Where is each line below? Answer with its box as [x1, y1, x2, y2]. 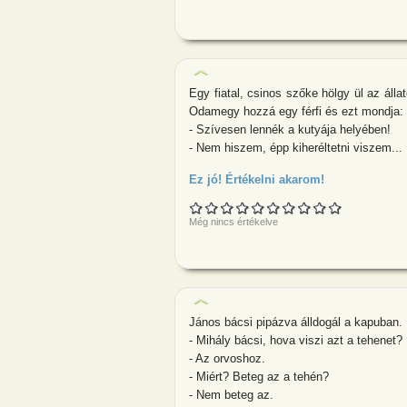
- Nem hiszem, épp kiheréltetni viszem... [189, 140, 402, 154]
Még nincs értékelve [189, 216, 278, 228]
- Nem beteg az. [189, 387, 273, 402]
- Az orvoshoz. [189, 351, 265, 365]
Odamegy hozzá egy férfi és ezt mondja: [189, 104, 403, 118]
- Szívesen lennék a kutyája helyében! [189, 122, 391, 136]
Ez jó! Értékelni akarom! [189, 173, 324, 187]
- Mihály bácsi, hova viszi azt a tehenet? [189, 333, 402, 347]
